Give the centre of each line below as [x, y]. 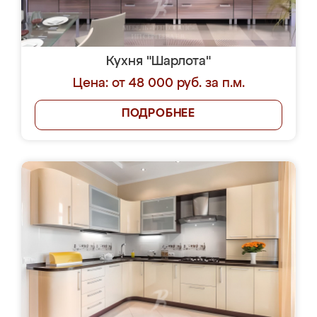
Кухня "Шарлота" [158, 62]
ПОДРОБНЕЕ [158, 114]
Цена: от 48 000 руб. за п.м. [158, 83]
